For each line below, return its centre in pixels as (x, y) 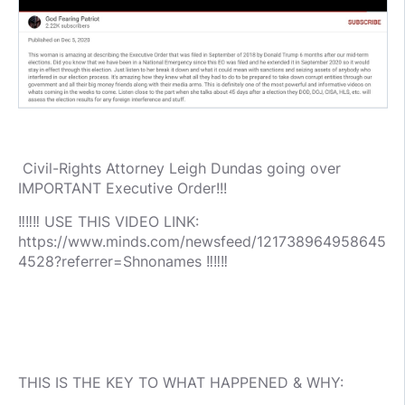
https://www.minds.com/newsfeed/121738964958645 (202, 241)
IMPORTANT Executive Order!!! (122, 188)
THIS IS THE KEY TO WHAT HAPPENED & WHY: (181, 382)
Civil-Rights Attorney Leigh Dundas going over (179, 168)
